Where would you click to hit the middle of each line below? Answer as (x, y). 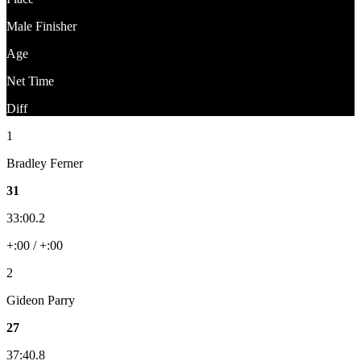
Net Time (30, 81)
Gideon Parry (41, 300)
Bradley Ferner (45, 163)
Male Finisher (41, 26)
